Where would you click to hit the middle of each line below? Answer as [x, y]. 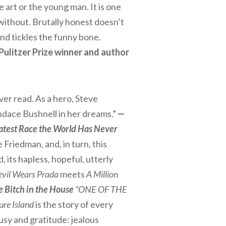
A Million [102, 174]
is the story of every [73, 204]
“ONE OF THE [101, 189]
